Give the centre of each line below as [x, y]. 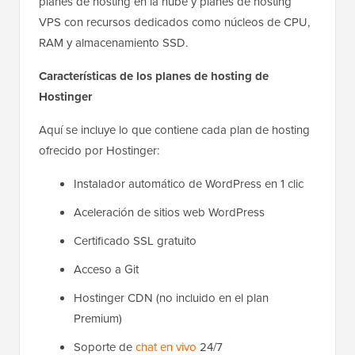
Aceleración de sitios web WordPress [169, 213]
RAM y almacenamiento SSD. [113, 43]
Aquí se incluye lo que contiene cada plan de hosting [174, 130]
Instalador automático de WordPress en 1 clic [189, 184]
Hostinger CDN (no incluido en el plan [171, 298]
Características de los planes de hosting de [154, 76]
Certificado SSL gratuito [135, 241]
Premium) [98, 319]
